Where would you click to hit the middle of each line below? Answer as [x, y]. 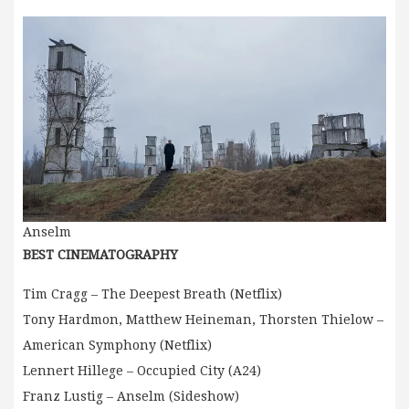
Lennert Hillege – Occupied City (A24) [142, 370]
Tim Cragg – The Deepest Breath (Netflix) [152, 294]
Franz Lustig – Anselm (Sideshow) [131, 396]
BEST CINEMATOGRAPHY [100, 254]
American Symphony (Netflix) [117, 345]
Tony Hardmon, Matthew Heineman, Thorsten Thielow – [203, 319]
